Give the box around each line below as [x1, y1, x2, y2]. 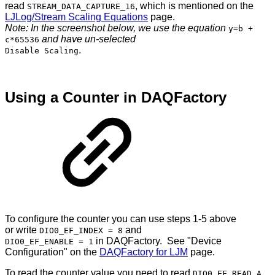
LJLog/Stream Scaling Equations [5, 11, 148, 22]
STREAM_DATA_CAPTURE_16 [27, 1, 135, 11]
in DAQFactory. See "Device [93, 236, 222, 247]
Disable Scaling [5, 45, 79, 55]
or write [5, 225, 39, 236]
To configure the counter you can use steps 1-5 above [5, 214, 236, 225]
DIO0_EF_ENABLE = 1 [5, 237, 93, 247]
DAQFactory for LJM [99, 247, 188, 258]
